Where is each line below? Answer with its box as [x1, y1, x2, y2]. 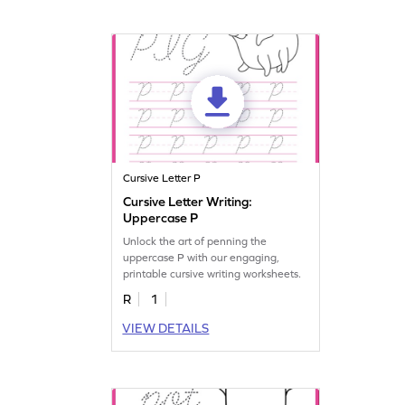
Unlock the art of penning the [123, 234, 268, 248]
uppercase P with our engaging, [123, 250, 280, 264]
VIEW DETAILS [122, 320, 210, 335]
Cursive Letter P [123, 171, 202, 184]
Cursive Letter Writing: [123, 193, 253, 209]
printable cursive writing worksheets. [123, 267, 302, 280]
